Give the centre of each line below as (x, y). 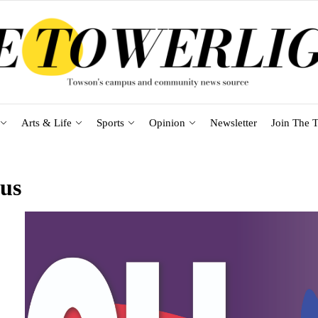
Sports (110, 122)
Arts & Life (46, 122)
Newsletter (233, 122)
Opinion (167, 122)
